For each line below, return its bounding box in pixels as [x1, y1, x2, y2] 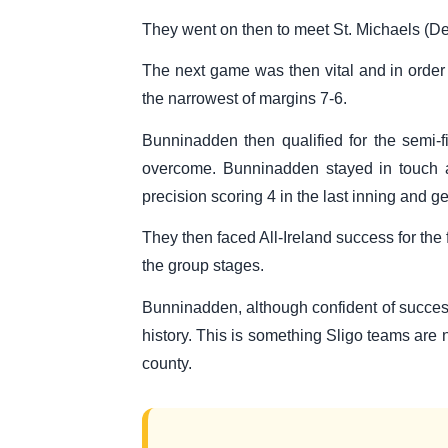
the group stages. [142, 257, 264, 275]
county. [142, 354, 192, 372]
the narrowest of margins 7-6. [142, 90, 347, 108]
